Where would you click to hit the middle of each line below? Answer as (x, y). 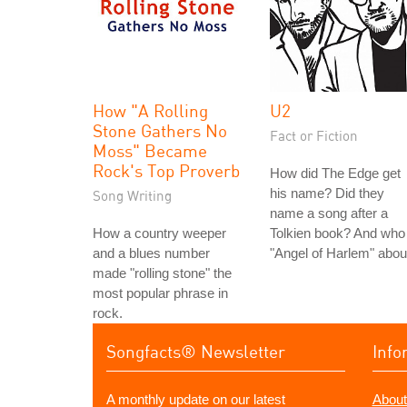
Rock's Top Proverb (166, 170)
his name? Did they (327, 193)
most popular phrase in (160, 293)
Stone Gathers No (160, 130)
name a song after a (329, 213)
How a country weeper (159, 233)
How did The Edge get (335, 173)
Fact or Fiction (314, 135)
